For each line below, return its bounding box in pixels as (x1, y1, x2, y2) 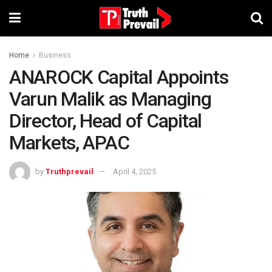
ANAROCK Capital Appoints (9, 66, 228, 89)
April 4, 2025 (113, 166, 156, 176)
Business (39, 51, 71, 59)
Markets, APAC (9, 131, 129, 154)
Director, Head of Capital (9, 109, 202, 132)
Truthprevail (46, 166, 93, 176)
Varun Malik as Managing (9, 87, 211, 110)
